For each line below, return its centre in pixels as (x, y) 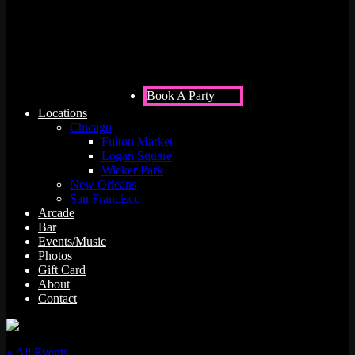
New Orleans (103, 185)
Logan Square (137, 156)
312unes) (54, 20)
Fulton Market (137, 142)
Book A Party (181, 96)
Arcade (56, 213)
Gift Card (62, 270)
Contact (57, 299)
